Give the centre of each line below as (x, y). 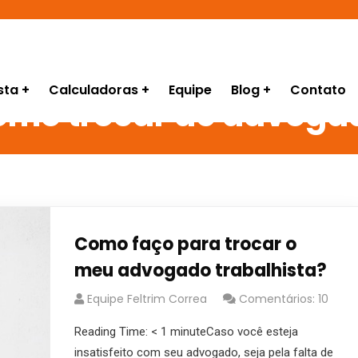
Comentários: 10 (283, 299)
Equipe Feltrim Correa (147, 299)
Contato (318, 90)
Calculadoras (93, 90)
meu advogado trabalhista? (200, 270)
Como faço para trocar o (185, 244)
